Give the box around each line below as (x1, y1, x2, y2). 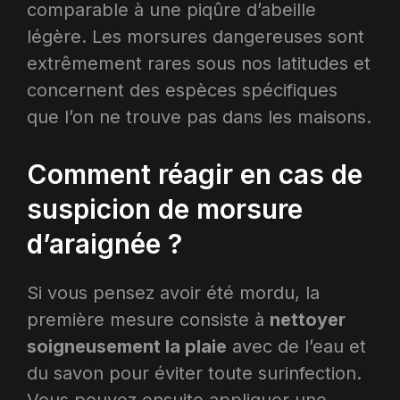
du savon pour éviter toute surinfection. (27, 362, 362, 384)
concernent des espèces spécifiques (27, 79, 337, 101)
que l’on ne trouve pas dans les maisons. (27, 105, 371, 128)
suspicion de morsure (27, 192, 303, 225)
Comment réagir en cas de (27, 157, 362, 190)
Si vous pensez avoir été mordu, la (27, 281, 320, 304)
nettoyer (270, 308, 346, 330)
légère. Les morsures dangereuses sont (27, 25, 364, 47)
